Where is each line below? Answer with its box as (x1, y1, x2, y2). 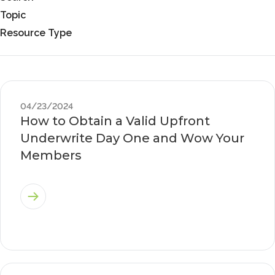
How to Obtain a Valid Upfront (20, 114, 210, 128)
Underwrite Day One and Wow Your (20, 131, 244, 145)
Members (20, 148, 82, 163)
